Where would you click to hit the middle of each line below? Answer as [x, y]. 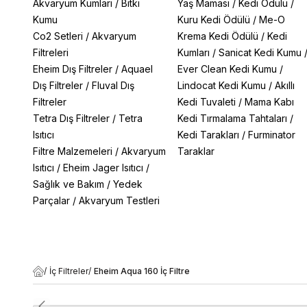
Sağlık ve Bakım [69, 184]
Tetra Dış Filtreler [71, 118]
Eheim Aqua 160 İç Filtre [142, 271]
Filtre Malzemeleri [73, 151]
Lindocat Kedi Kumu [221, 85]
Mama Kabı [269, 102]
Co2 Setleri [58, 36]
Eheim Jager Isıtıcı [103, 168]
